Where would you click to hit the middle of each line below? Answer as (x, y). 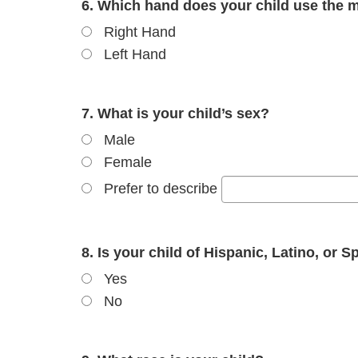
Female (128, 162)
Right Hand (140, 32)
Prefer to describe (163, 188)
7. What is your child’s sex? (175, 113)
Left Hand (135, 54)
